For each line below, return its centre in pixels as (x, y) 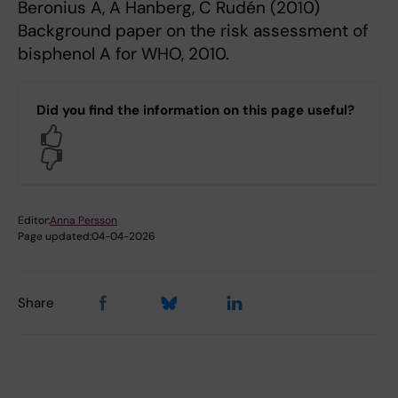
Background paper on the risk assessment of (193, 31)
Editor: (34, 221)
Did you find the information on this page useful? (195, 111)
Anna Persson (84, 221)
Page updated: (55, 237)
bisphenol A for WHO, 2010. (123, 54)
